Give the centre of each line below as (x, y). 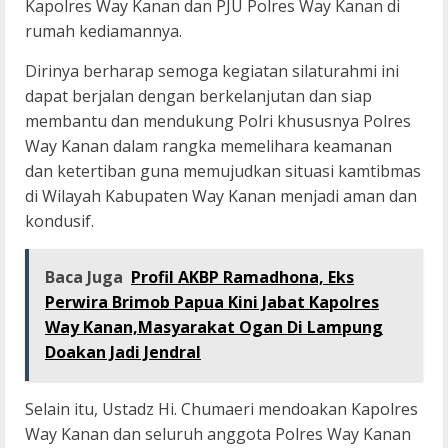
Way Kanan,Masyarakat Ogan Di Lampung (214, 327)
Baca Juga (84, 277)
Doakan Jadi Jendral (123, 352)
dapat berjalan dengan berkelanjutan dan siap (198, 96)
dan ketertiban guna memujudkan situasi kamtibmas (223, 171)
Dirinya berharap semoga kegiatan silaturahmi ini (212, 71)
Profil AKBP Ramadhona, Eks (242, 277)
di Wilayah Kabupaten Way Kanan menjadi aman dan (221, 196)
